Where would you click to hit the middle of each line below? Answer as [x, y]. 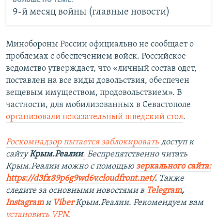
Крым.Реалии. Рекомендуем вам [139, 202]
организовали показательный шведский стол [94, 117]
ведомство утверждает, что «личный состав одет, [101, 68]
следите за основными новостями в [75, 190]
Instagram [25, 202]
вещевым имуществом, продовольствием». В [94, 93]
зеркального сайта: [174, 166]
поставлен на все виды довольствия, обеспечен [98, 80]
